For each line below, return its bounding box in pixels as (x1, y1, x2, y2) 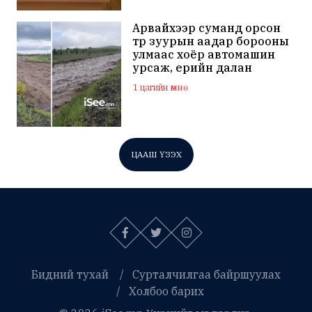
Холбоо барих (129, 283, 204, 298)
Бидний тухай (31, 267, 109, 281)
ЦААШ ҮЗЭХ (130, 148, 182, 159)
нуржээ (132, 74, 178, 88)
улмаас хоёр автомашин (132, 47, 276, 62)
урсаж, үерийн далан (132, 61, 253, 75)
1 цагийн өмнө (132, 81, 184, 94)
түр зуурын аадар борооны (132, 34, 290, 49)
